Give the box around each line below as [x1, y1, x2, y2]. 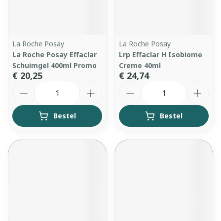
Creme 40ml [119, 61, 161, 70]
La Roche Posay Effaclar [12, 50, 97, 59]
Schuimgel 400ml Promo [12, 61, 97, 70]
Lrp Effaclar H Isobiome [119, 50, 202, 59]
